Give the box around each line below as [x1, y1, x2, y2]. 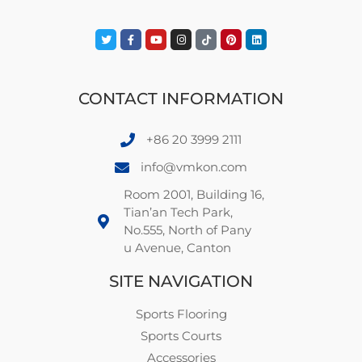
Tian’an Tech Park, [124, 204, 234, 221]
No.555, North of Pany [124, 222, 252, 238]
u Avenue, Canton [124, 240, 232, 256]
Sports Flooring [135, 306, 227, 322]
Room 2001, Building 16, [124, 187, 265, 203]
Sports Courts [141, 328, 221, 344]
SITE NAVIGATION [109, 271, 253, 292]
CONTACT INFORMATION [78, 89, 284, 109]
